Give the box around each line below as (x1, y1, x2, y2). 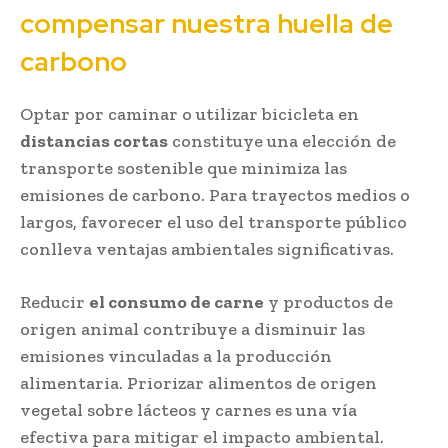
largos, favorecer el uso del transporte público (20, 210, 407, 233)
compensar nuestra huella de (20, 5, 393, 41)
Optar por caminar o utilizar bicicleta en (20, 102, 359, 125)
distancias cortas (20, 129, 168, 152)
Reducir (20, 290, 89, 313)
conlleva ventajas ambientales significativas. (20, 237, 394, 260)
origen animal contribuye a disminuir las (20, 317, 365, 340)
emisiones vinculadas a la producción (20, 344, 332, 367)
